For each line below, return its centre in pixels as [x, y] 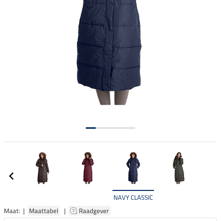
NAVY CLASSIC [133, 197]
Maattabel [44, 210]
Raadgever [95, 210]
